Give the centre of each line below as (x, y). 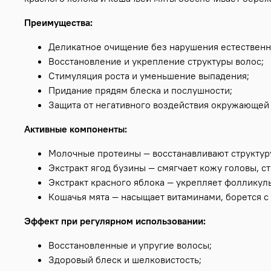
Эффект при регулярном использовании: (115, 221)
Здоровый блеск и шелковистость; (125, 260)
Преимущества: (58, 23)
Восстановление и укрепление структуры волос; (156, 61)
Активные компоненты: (76, 129)
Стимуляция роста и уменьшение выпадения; (149, 76)
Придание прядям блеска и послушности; (140, 90)
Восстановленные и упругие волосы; (130, 245)
